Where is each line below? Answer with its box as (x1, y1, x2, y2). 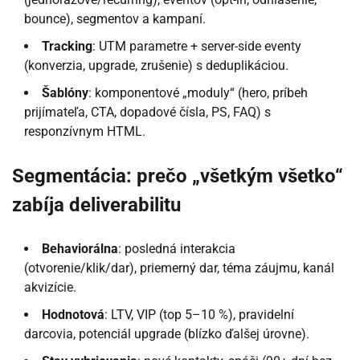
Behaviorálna (42, 240, 118, 256)
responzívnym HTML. (24, 123, 145, 139)
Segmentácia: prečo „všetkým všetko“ (12, 164, 343, 187)
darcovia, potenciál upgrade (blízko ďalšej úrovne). (24, 325, 309, 342)
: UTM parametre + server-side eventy (92, 38, 301, 54)
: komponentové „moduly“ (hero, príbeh (88, 84, 308, 100)
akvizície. (24, 279, 76, 295)
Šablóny (42, 84, 88, 100)
